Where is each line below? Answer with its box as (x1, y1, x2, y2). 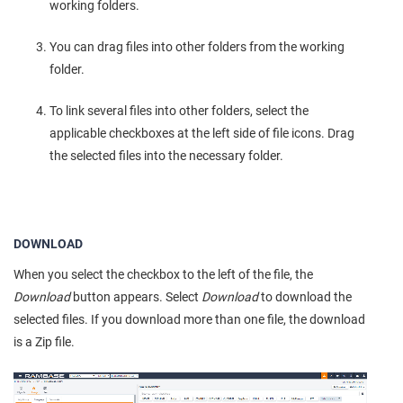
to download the (258, 289, 352, 304)
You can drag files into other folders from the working (49, 40, 345, 55)
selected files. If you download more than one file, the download (13, 311, 365, 327)
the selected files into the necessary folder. (49, 148, 283, 164)
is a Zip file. (13, 334, 75, 349)
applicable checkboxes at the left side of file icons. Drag (49, 126, 354, 141)
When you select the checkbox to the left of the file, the (13, 266, 313, 282)
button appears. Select (70, 289, 201, 304)
